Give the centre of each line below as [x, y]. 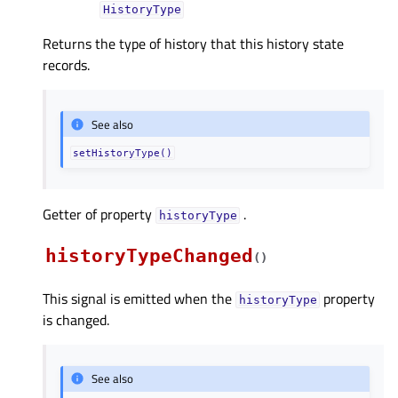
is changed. [76, 320]
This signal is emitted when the [139, 299]
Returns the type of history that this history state [193, 44]
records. [66, 65]
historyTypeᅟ [198, 216]
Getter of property [99, 215]
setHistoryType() [123, 153]
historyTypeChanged [149, 256]
